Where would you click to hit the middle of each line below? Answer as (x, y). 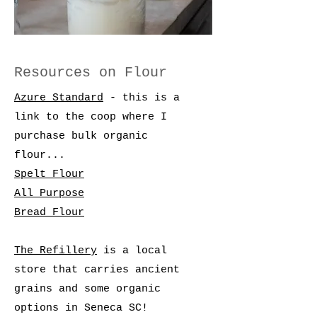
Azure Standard (59, 98)
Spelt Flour (49, 174)
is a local (132, 251)
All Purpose (49, 194)
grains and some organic (87, 289)
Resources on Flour (91, 73)
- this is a (142, 98)
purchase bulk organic (81, 136)
